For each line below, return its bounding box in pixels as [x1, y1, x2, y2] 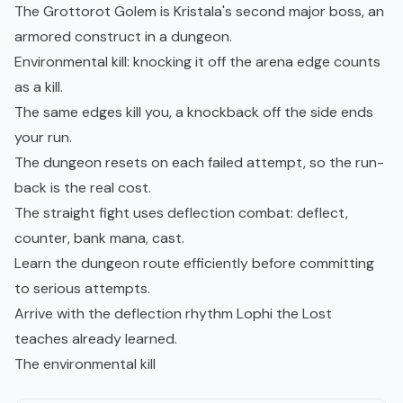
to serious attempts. [14, 279, 150, 299]
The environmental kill [14, 354, 156, 374]
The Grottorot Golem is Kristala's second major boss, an [14, 2, 384, 22]
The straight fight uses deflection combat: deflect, [14, 203, 348, 223]
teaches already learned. [14, 329, 177, 349]
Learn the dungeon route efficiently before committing [14, 254, 374, 273]
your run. [14, 128, 72, 148]
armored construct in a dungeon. [14, 27, 232, 47]
